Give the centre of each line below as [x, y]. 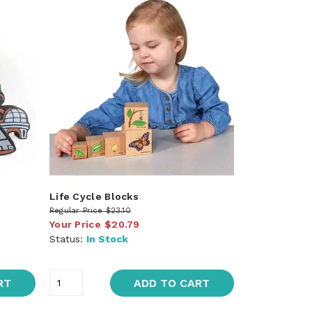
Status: [68, 239]
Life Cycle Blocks [94, 196]
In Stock [107, 239]
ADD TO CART [172, 283]
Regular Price [76, 210]
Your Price [75, 224]
